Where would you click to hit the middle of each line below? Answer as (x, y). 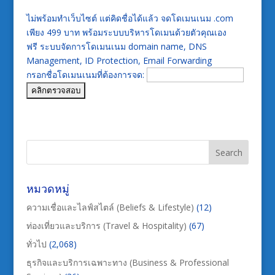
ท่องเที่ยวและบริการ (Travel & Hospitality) (106, 226)
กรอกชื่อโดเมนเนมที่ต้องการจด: (86, 75)
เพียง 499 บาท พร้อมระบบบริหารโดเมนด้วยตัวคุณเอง (126, 33)
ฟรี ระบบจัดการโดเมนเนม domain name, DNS (116, 47)
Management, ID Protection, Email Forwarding (119, 61)
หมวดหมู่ (48, 189)
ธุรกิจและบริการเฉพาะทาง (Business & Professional (127, 263)
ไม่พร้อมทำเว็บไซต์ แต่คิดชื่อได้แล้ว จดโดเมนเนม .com (130, 18)
